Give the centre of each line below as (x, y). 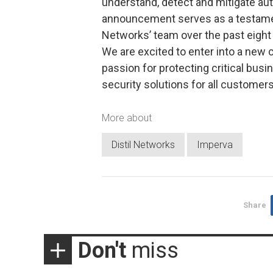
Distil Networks (143, 144)
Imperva (215, 144)
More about (127, 118)
